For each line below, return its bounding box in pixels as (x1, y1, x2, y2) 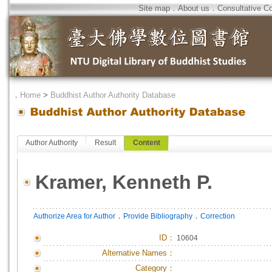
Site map (138, 4, 170, 13)
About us (178, 4, 209, 13)
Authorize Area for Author (33, 212, 115, 220)
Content (133, 138, 160, 147)
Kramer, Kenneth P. (35, 171, 212, 193)
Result (95, 138, 116, 147)
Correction (200, 212, 235, 220)
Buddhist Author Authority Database (50, 90, 175, 100)
